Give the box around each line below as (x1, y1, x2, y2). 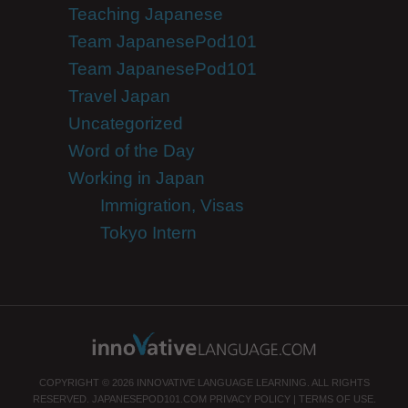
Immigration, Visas (99, 196, 244, 215)
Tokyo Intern (99, 223, 197, 242)
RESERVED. (32, 393, 92, 404)
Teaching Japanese (67, 5, 223, 24)
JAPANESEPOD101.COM (91, 393, 207, 404)
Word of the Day (67, 141, 195, 160)
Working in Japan (67, 168, 205, 188)
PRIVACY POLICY (209, 393, 291, 404)
